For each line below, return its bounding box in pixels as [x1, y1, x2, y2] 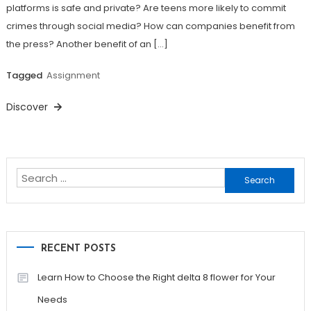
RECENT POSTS [40, 244, 116, 255]
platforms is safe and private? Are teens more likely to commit [6, 1, 286, 15]
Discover [6, 100, 51, 115]
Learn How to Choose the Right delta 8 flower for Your [37, 271, 276, 285]
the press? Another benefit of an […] [6, 37, 168, 51]
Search [224, 169, 261, 185]
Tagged [6, 69, 44, 83]
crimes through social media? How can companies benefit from [6, 19, 295, 33]
